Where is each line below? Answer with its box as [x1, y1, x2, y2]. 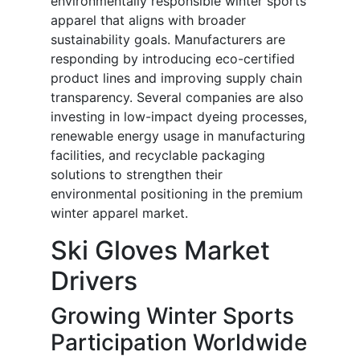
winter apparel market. [51, 205, 188, 222]
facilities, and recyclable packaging [51, 147, 265, 164]
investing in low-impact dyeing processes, [51, 108, 307, 125]
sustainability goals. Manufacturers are [51, 31, 285, 48]
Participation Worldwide [51, 329, 307, 357]
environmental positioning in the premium [51, 186, 303, 202]
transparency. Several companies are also [51, 89, 304, 106]
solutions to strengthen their [51, 166, 223, 183]
